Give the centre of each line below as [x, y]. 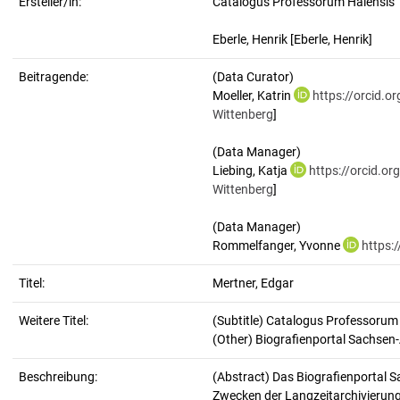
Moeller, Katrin [253, 96]
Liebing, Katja [251, 171]
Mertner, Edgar [253, 283]
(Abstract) [242, 377]
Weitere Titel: [54, 321]
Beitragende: [54, 77]
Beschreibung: [58, 377]
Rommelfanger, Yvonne [278, 246]
